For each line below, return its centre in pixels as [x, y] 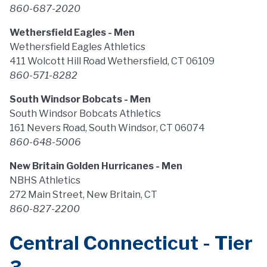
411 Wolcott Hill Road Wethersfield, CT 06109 [112, 61]
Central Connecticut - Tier [131, 243]
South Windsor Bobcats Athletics [85, 114]
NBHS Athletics [45, 180]
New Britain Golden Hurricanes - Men [96, 166]
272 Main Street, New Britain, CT [83, 195]
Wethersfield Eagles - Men [72, 32]
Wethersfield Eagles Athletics [77, 47]
